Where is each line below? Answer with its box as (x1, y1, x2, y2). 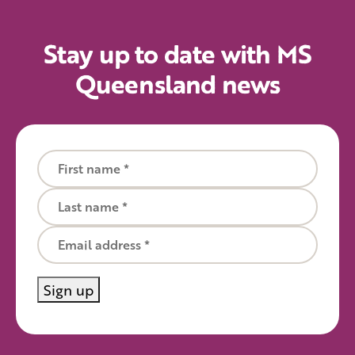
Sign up (44, 279, 94, 299)
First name (36, 149, 100, 166)
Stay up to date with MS (43, 38, 312, 69)
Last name (36, 187, 97, 204)
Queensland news (74, 68, 281, 99)
